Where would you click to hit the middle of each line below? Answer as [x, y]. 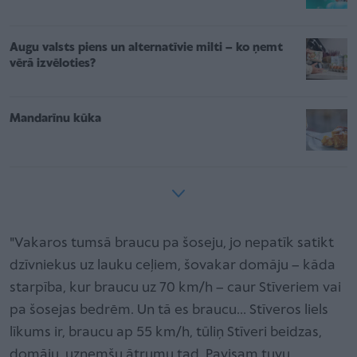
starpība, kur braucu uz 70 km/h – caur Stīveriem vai [175, 288]
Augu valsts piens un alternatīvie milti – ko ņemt [146, 47]
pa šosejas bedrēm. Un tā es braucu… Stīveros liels [169, 310]
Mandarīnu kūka [55, 118]
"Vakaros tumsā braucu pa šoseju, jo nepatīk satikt [172, 243]
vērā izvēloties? [53, 63]
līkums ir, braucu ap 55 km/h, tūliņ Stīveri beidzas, [166, 332]
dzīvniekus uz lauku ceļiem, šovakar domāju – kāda [173, 265]
